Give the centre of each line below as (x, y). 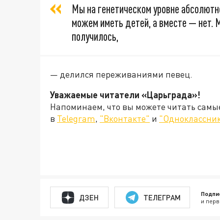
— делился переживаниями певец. (121, 74)
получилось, (95, 36)
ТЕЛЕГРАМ (162, 197)
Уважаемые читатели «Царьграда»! (126, 95)
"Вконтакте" (125, 118)
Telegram (76, 118)
